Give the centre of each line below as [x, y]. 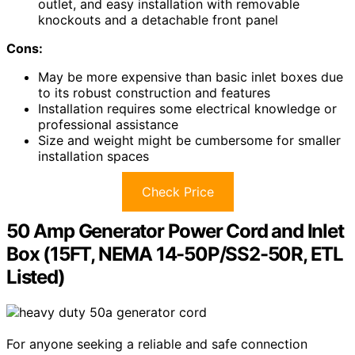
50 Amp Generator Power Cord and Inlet [175, 231]
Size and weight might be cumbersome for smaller [189, 140]
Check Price [177, 191]
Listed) [36, 277]
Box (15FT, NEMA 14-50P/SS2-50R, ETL [175, 254]
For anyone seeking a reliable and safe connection [157, 344]
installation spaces [94, 156]
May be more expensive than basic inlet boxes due [191, 76]
